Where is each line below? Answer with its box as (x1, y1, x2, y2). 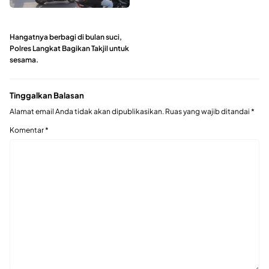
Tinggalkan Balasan (10, 90, 84, 101)
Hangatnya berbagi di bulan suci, (10, 32, 122, 42)
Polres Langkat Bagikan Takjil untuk (10, 44, 129, 53)
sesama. (10, 55, 38, 65)
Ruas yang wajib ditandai (165, 106, 251, 116)
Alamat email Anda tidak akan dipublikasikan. (10, 106, 164, 116)
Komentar (10, 125, 45, 134)
